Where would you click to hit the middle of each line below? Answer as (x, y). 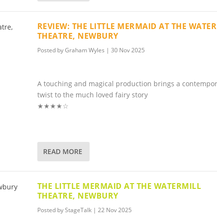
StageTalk (78, 210)
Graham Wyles (85, 50)
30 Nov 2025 (128, 50)
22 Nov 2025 (115, 210)
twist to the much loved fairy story (92, 95)
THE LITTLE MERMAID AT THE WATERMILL (119, 186)
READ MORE (62, 152)
